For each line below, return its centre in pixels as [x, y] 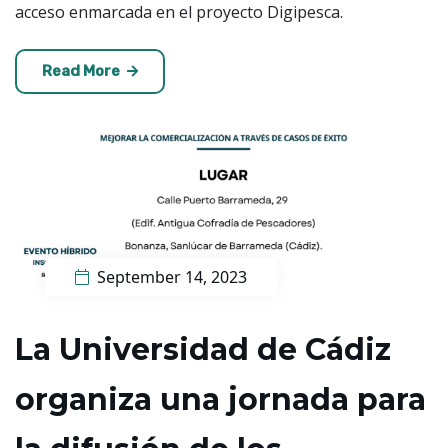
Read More [82, 70]
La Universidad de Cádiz [203, 349]
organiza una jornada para [220, 399]
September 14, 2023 [170, 276]
